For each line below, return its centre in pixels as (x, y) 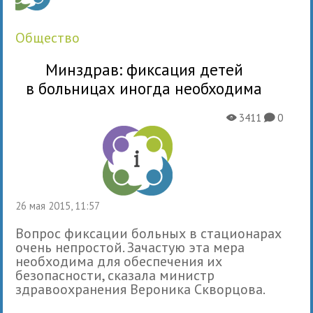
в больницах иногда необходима (144, 88)
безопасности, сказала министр (115, 275)
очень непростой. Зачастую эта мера (130, 247)
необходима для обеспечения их (119, 261)
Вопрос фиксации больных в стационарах (149, 233)
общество (53, 37)
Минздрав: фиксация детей (144, 69)
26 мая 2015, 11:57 (61, 205)
